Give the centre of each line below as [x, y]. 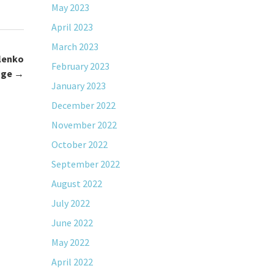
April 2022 [72, 262]
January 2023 [78, 86]
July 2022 [70, 203]
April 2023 [72, 27]
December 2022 [83, 105]
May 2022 [70, 242]
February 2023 [80, 66]
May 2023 [70, 7]
